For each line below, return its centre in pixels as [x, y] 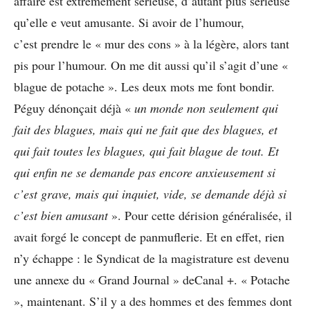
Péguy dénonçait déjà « [74, 108]
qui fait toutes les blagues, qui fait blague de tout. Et [146, 151]
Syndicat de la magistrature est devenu [193, 258]
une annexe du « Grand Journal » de [104, 279]
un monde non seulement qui [206, 108]
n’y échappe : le [53, 258]
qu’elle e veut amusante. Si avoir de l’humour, [129, 22]
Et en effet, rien [245, 236]
